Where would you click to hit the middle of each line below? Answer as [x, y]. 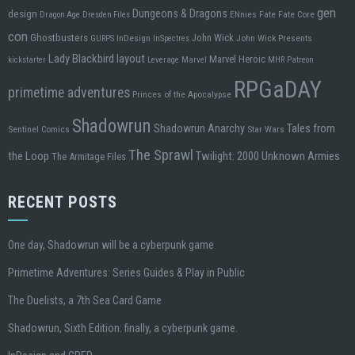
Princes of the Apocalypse [182, 95]
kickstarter [27, 60]
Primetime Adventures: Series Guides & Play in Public [126, 273]
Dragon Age [60, 15]
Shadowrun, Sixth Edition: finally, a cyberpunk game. [123, 328]
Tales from [311, 129]
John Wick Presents [274, 38]
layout [131, 59]
